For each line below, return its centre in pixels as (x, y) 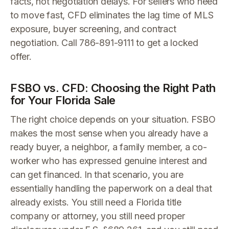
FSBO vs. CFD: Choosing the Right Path (113, 88)
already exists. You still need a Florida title (96, 202)
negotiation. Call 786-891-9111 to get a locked (105, 43)
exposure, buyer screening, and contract (93, 29)
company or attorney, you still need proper (98, 216)
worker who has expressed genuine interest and (109, 161)
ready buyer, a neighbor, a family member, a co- (109, 147)
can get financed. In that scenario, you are (97, 175)
